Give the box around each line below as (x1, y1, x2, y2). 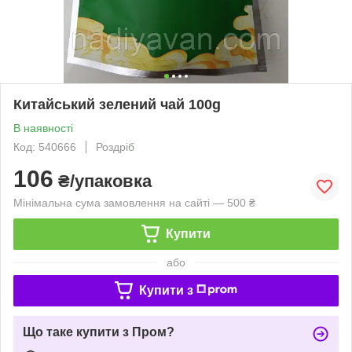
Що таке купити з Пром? (23, 324, 174, 339)
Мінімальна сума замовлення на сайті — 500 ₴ (13, 196, 255, 209)
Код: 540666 (13, 140, 76, 153)
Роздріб (96, 140, 134, 153)
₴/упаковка (53, 170, 152, 191)
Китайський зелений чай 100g (13, 96, 221, 112)
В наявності (13, 121, 73, 134)
